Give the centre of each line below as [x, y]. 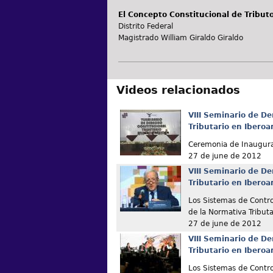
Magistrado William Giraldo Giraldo [181, 38]
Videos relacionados [178, 90]
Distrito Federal [146, 27]
